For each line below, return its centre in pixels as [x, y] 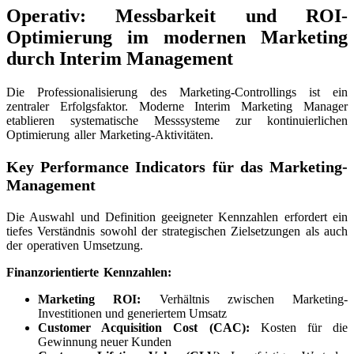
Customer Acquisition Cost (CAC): [144, 327]
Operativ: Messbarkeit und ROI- [177, 15]
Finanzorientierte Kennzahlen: [89, 272]
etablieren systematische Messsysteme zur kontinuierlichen [177, 120]
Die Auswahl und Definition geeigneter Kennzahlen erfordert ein [177, 217]
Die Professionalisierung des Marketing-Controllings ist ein [177, 92]
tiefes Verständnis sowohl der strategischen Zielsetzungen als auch [177, 231]
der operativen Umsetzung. [75, 245]
